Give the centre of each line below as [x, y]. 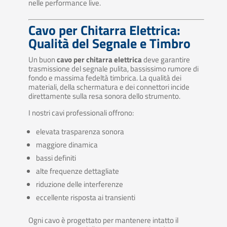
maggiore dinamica [67, 145]
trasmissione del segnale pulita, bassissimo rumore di [113, 69]
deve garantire [166, 60]
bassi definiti [56, 158]
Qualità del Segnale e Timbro [109, 44]
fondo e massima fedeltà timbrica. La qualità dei [105, 78]
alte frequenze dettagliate [77, 171]
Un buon [42, 60]
